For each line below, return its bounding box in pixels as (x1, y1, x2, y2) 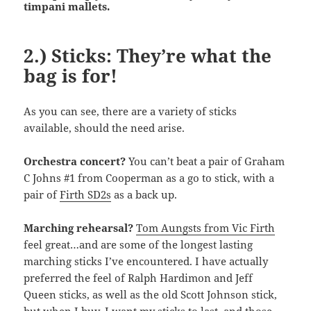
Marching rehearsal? (24, 221, 134, 235)
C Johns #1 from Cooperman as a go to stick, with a (24, 171, 275, 185)
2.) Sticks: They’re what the (24, 43, 272, 69)
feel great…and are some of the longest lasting (24, 237, 253, 252)
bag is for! (24, 63, 118, 89)
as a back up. (111, 187, 178, 202)
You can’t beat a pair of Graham (126, 154, 285, 169)
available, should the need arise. (24, 121, 185, 135)
